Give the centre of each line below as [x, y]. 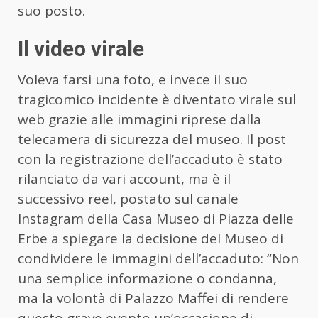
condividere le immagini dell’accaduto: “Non [158, 259]
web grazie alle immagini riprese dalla [139, 120]
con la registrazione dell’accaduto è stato [150, 159]
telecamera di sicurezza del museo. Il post [152, 139]
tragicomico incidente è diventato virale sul [157, 100]
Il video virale [81, 49]
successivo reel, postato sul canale [128, 199]
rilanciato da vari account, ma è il [124, 179]
